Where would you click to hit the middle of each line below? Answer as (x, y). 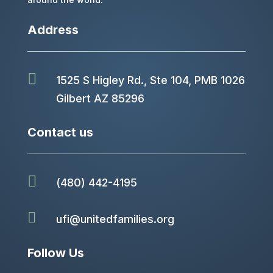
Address (53, 30)
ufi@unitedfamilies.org (115, 219)
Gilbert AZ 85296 (100, 98)
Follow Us (55, 253)
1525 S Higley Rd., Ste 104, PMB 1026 (150, 80)
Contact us (60, 132)
